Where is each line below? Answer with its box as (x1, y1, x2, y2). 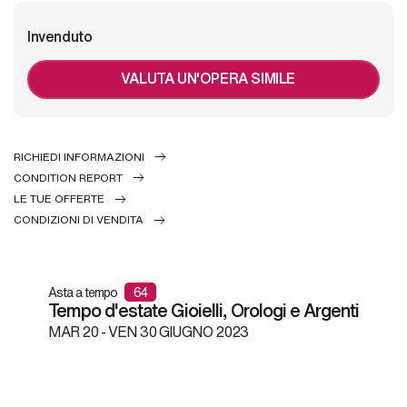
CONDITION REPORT (14, 169, 123, 185)
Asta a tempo (48, 283, 120, 303)
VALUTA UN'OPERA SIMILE (120, 66, 296, 89)
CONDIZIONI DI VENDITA (14, 212, 144, 228)
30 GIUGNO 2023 (137, 321, 248, 343)
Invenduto (27, 25, 93, 47)
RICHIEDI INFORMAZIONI (14, 148, 144, 164)
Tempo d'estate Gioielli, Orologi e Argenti (48, 297, 359, 324)
